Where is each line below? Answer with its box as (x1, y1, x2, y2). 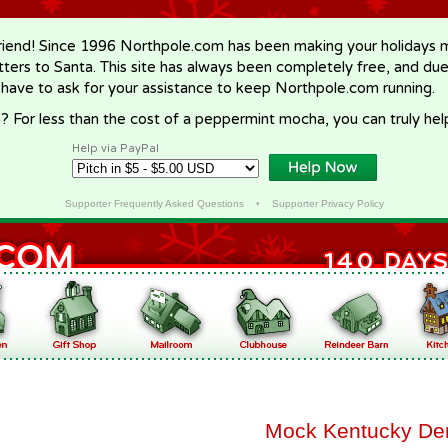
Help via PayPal (72, 142, 159, 155)
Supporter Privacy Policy (271, 198, 384, 209)
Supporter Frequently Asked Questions (64, 198, 244, 209)
